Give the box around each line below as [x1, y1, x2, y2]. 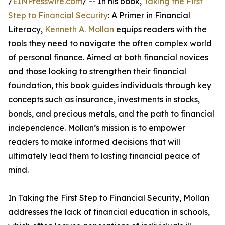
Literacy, [8, 24, 45, 35]
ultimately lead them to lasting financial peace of [8, 151, 200, 161]
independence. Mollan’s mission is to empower [8, 123, 185, 133]
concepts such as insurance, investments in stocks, [8, 94, 200, 105]
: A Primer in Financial [108, 10, 190, 21]
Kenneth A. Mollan [45, 24, 114, 35]
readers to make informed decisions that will [8, 137, 180, 147]
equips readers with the [114, 24, 207, 35]
